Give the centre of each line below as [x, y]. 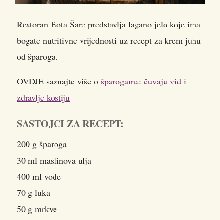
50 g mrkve [37, 208]
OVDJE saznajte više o [59, 81]
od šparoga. [37, 56]
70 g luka [33, 192]
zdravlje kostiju [43, 97]
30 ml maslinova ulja [54, 160]
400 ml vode [39, 176]
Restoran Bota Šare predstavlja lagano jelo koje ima [109, 24]
